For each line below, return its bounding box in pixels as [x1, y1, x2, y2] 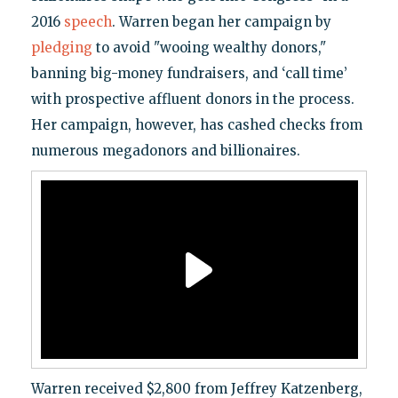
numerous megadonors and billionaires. [30, 142, 300, 160]
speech [63, 13, 112, 31]
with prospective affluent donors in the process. [30, 91, 354, 108]
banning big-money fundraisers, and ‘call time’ [30, 65, 347, 83]
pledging [30, 39, 92, 57]
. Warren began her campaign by [111, 13, 331, 31]
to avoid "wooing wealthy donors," [92, 39, 326, 57]
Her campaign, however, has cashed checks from [30, 116, 362, 134]
